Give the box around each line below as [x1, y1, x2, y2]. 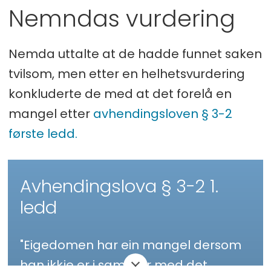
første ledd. [8, 125, 77, 143]
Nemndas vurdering [8, 2, 235, 34]
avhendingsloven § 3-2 [93, 105, 232, 123]
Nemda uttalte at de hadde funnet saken [8, 45, 262, 63]
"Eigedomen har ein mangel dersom [20, 237, 242, 254]
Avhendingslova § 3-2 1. [20, 173, 219, 198]
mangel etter [8, 105, 93, 123]
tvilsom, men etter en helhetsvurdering [8, 65, 245, 83]
